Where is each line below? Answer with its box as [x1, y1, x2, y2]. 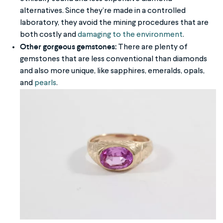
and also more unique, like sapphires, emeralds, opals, [20, 67, 205, 75]
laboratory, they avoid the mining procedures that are [20, 18, 209, 27]
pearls [34, 79, 57, 87]
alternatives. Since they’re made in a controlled [20, 6, 186, 15]
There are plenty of [116, 43, 188, 51]
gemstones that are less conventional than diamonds [20, 55, 208, 63]
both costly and [20, 30, 78, 39]
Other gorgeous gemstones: [20, 41, 117, 52]
